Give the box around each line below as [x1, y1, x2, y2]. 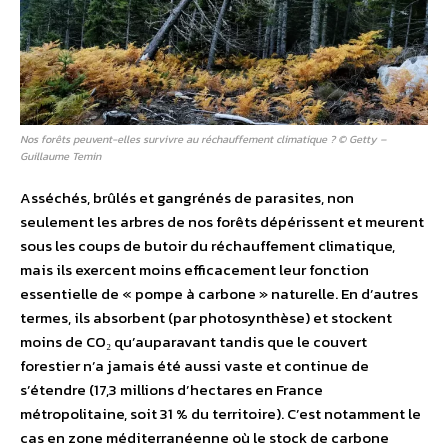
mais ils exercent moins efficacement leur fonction [20, 257, 369, 281]
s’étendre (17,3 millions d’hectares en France [20, 377, 323, 401]
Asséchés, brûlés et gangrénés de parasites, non [20, 185, 354, 209]
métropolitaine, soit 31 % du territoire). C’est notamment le [20, 401, 421, 425]
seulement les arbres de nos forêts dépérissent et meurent [20, 209, 424, 233]
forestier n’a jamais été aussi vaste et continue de [20, 353, 369, 377]
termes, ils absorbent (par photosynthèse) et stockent [20, 305, 392, 329]
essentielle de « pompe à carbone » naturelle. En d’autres [20, 281, 418, 305]
